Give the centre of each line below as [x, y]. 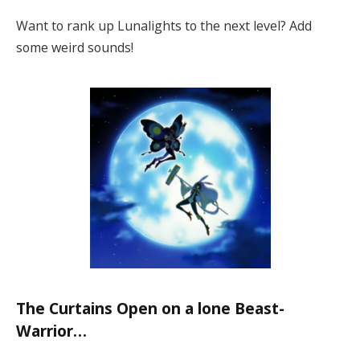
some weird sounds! [75, 47]
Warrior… [51, 331]
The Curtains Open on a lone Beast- [150, 308]
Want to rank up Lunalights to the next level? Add [164, 26]
